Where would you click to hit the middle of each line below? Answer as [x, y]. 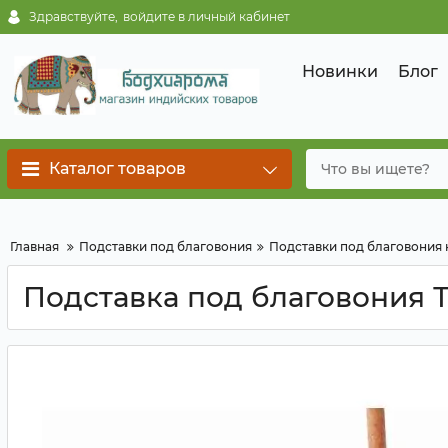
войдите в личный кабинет [206, 16]
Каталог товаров [117, 168]
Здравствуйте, [73, 16]
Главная [34, 246]
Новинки [340, 71]
